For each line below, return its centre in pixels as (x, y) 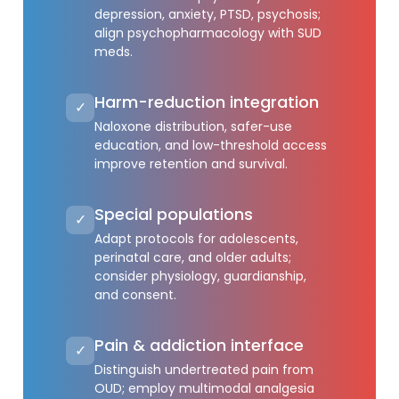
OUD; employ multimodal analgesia (205, 388)
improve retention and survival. (191, 164)
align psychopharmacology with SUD (208, 33)
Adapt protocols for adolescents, (197, 239)
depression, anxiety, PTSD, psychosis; (208, 14)
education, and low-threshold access (211, 145)
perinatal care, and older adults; (193, 257)
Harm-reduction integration (207, 102)
